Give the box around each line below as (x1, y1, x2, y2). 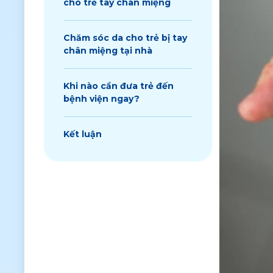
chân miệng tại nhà (63, 45, 152, 56)
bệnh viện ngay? (63, 93, 140, 104)
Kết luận (63, 129, 102, 140)
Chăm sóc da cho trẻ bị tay (63, 32, 187, 43)
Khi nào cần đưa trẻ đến (63, 80, 174, 91)
